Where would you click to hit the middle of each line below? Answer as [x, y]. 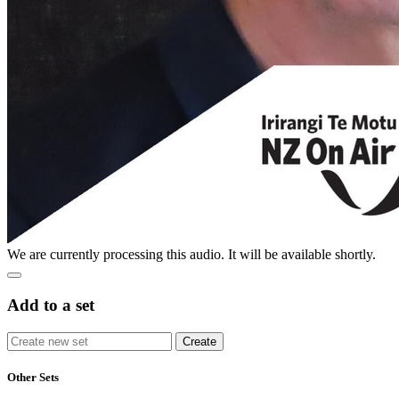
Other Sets [33, 377]
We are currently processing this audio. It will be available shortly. [191, 255]
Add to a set [51, 305]
